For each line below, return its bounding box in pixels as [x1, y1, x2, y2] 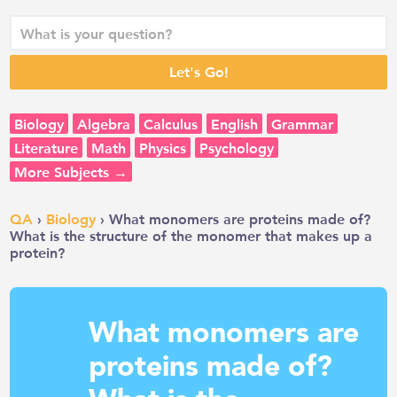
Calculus [144, 113, 198, 133]
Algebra [77, 113, 131, 133]
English [211, 113, 259, 133]
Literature [14, 137, 79, 157]
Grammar [271, 113, 334, 133]
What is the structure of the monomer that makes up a [10, 225, 373, 245]
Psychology [199, 137, 275, 157]
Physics [139, 137, 187, 157]
